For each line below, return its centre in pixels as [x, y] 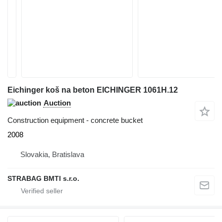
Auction [57, 103]
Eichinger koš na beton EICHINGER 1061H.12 [93, 90]
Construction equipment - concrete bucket [75, 120]
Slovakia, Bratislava [52, 154]
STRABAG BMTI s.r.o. [43, 178]
